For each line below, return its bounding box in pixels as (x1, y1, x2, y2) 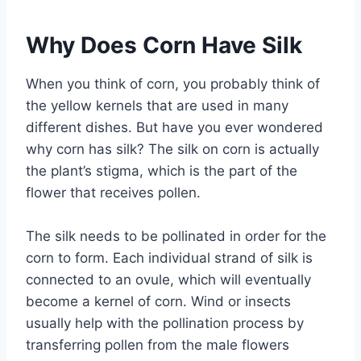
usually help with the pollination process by (26, 315, 304, 332)
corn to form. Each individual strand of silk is (26, 250, 313, 267)
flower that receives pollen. (26, 185, 201, 201)
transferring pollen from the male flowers (26, 337, 289, 354)
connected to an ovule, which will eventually (26, 272, 311, 288)
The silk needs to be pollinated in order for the (26, 228, 326, 245)
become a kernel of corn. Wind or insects (26, 293, 291, 310)
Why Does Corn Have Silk (26, 31, 302, 60)
